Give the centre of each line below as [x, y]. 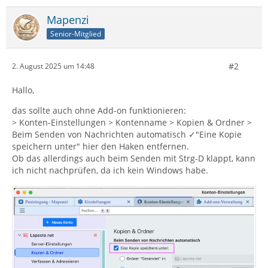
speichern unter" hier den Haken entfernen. [100, 146]
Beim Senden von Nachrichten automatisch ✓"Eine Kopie [127, 134]
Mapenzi [68, 19]
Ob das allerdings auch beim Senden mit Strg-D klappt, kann [134, 158]
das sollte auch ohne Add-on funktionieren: [99, 110]
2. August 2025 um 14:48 [53, 66]
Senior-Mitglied [76, 33]
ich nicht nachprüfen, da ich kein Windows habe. [110, 170]
